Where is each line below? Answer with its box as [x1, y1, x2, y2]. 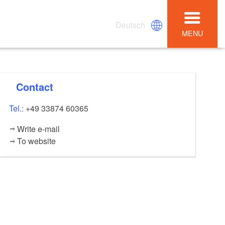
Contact [23, 79, 54, 94]
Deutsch [116, 19, 146, 31]
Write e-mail [17, 123, 60, 135]
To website [17, 135, 56, 147]
